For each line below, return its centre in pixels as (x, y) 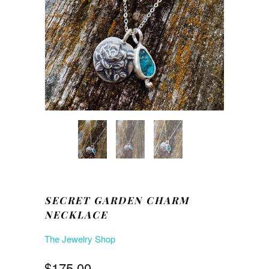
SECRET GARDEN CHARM (117, 200)
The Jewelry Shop (80, 239)
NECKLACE (76, 215)
